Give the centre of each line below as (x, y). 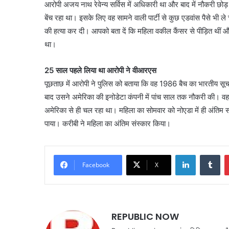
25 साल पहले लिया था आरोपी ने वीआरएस (100, 70)
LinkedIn (209, 154)
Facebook (96, 165)
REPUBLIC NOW (145, 216)
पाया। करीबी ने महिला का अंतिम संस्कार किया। (108, 123)
